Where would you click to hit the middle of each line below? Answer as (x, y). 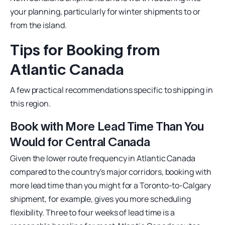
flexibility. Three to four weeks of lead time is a (93, 212)
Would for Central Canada (80, 142)
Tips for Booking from (85, 50)
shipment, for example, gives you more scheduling (101, 199)
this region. (31, 103)
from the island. (38, 25)
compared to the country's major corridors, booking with (111, 172)
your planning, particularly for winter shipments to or (105, 11)
